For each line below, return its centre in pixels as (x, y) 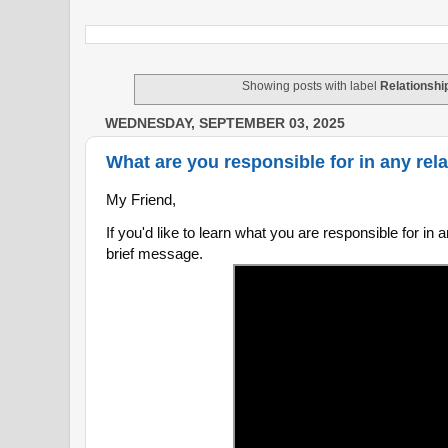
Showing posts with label (311, 85)
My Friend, (141, 200)
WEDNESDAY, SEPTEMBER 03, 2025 (225, 122)
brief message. (154, 253)
